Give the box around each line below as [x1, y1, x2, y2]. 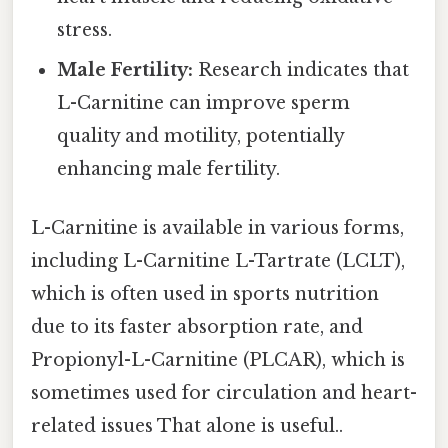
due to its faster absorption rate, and [31, 316, 363, 339]
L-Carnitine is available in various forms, [31, 217, 404, 240]
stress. [57, 19, 113, 42]
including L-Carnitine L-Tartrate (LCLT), [31, 250, 405, 273]
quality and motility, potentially [57, 125, 345, 148]
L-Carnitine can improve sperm [57, 92, 351, 115]
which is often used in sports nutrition [31, 283, 379, 306]
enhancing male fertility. [57, 158, 281, 181]
